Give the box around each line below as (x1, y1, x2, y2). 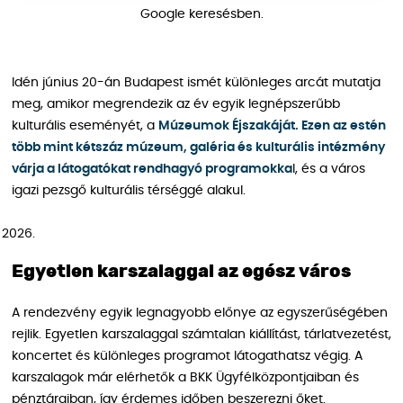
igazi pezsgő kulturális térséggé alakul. (12, 184, 246, 197)
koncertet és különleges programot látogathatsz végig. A (12, 349, 363, 363)
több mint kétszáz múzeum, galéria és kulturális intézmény (12, 140, 385, 154)
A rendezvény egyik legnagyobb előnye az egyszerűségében (12, 306, 388, 319)
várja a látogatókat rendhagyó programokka (12, 162, 292, 175)
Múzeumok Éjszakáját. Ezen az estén (158, 119, 386, 132)
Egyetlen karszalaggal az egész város (12, 262, 351, 281)
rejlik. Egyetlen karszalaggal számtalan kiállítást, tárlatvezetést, (12, 327, 391, 341)
